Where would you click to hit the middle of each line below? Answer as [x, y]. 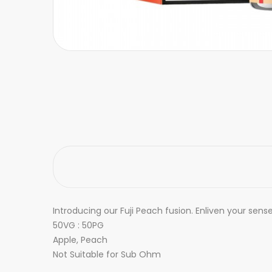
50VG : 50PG [78, 225]
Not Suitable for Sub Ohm [107, 254]
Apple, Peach [80, 240]
